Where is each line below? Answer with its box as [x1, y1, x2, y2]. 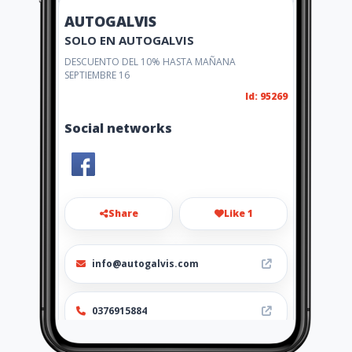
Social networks [64, 119, 172, 137]
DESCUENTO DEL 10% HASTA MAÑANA [64, 55, 236, 68]
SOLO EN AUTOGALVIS [64, 32, 194, 48]
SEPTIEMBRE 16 [64, 68, 130, 82]
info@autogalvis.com [92, 257, 199, 270]
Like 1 [223, 207, 253, 220]
